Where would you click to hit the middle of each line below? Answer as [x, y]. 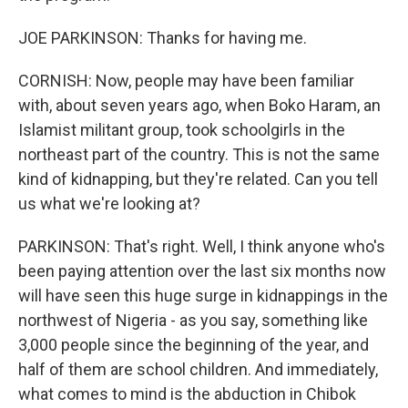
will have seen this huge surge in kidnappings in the [203, 296]
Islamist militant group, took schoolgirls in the [182, 130]
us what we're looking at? [109, 204]
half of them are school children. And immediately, [198, 369]
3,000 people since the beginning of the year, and [194, 345]
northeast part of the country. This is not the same [199, 154]
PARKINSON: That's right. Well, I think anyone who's [202, 246]
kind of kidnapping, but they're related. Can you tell [198, 179]
